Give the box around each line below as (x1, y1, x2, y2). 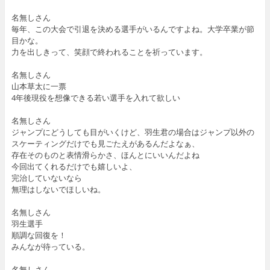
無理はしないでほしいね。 (11, 183, 105, 195)
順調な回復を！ (11, 229, 66, 240)
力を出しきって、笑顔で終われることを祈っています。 (11, 46, 207, 57)
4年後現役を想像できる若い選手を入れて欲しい (11, 92, 180, 103)
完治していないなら (11, 172, 82, 183)
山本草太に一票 (11, 80, 66, 92)
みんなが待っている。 (11, 240, 90, 252)
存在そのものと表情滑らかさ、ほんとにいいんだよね (11, 149, 199, 160)
